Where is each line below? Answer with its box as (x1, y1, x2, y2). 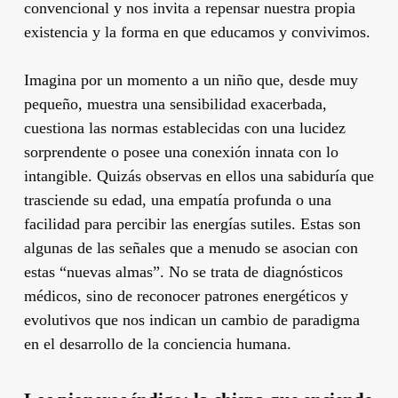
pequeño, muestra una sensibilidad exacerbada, (23, 94, 327, 113)
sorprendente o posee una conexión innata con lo (23, 142, 338, 161)
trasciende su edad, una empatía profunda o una (23, 190, 331, 209)
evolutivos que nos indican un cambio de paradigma (23, 310, 360, 329)
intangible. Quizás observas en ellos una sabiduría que (23, 166, 374, 185)
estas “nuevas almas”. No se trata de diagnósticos (23, 262, 343, 281)
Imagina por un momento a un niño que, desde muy (23, 70, 358, 89)
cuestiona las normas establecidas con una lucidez (23, 118, 346, 137)
